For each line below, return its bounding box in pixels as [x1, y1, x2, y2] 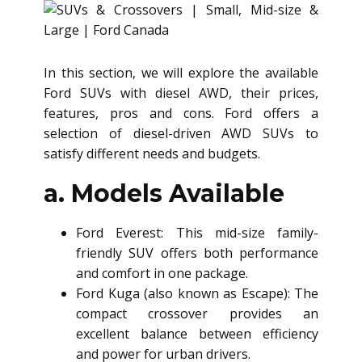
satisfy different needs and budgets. [44, 145, 260, 162]
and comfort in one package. [76, 264, 248, 282]
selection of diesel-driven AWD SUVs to [44, 124, 318, 142]
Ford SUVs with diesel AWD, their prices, [44, 84, 318, 102]
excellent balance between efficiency [76, 325, 318, 343]
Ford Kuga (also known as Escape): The [76, 284, 318, 302]
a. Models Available [44, 179, 284, 208]
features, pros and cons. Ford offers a [44, 104, 318, 122]
